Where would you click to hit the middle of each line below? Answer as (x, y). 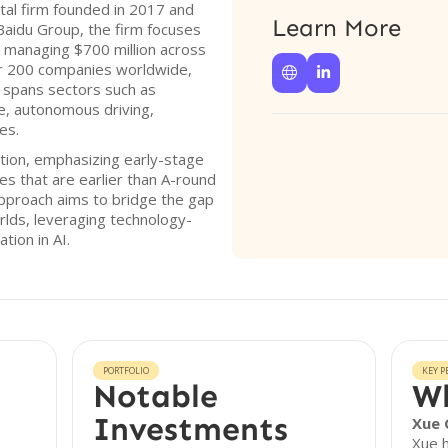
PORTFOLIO (126, 370)
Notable (156, 396)
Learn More (336, 27)
